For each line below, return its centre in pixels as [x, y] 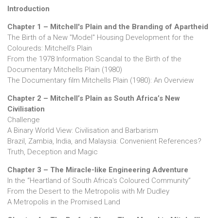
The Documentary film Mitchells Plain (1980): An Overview [100, 81]
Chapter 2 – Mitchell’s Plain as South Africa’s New [94, 99]
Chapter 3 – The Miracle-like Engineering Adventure [98, 170]
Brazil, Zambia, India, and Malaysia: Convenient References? [104, 141]
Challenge [25, 120]
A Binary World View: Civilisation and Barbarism [84, 131]
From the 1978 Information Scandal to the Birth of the [94, 59]
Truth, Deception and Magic [53, 152]
